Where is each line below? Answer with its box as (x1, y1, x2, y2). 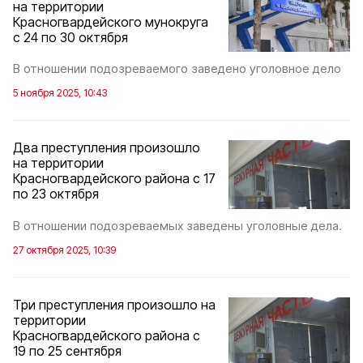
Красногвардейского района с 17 (13, 170, 216, 187)
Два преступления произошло (13, 139, 200, 156)
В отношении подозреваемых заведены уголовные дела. (13, 217, 342, 233)
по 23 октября (13, 186, 99, 203)
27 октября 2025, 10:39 (13, 243, 116, 256)
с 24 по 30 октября (13, 28, 128, 45)
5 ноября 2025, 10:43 (13, 87, 107, 100)
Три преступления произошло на (13, 296, 216, 313)
